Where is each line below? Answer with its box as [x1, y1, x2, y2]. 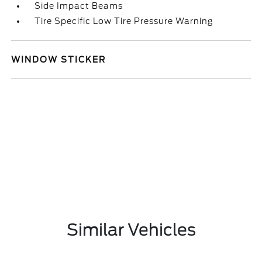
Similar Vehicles [66, 220, 196, 240]
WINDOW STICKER [11, 55, 106, 64]
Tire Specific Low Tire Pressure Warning [35, 16, 213, 26]
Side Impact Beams [35, 1, 123, 11]
